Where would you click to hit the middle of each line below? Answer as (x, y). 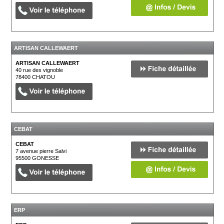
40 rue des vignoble (39, 70)
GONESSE (46, 158)
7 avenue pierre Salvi (41, 151)
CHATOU (44, 77)
